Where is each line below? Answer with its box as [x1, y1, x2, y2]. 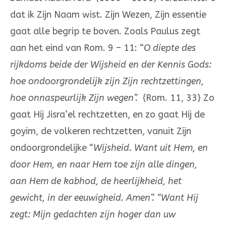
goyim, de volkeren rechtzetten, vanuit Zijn [10, 126, 191, 137]
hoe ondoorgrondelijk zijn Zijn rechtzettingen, [10, 76, 204, 87]
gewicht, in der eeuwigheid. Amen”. [10, 192, 157, 204]
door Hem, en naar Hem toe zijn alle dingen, [10, 159, 197, 171]
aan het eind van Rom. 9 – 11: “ [10, 42, 144, 54]
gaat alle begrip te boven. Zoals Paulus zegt [10, 26, 200, 37]
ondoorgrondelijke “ [10, 142, 93, 154]
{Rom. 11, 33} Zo [138, 92, 214, 104]
